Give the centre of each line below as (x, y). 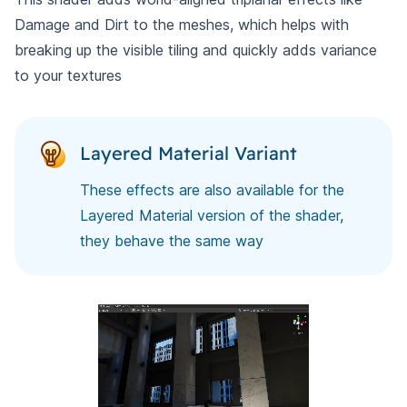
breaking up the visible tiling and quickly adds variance (196, 50)
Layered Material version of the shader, (212, 215)
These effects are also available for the (212, 190)
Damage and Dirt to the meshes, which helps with (182, 25)
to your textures (68, 75)
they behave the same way (172, 241)
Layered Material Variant (189, 153)
